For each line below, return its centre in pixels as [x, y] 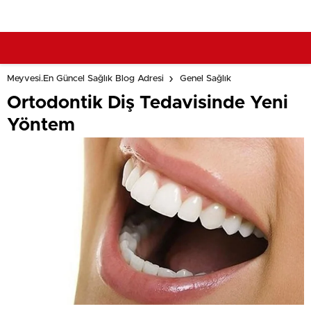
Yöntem [41, 125]
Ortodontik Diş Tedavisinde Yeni [148, 103]
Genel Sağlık [205, 79]
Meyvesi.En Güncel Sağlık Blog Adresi [85, 79]
